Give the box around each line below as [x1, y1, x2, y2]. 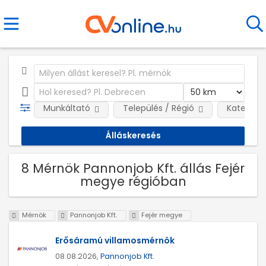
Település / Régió [122, 102, 194, 114]
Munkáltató [43, 102, 90, 114]
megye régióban [80, 172, 186, 190]
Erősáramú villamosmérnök [55, 235, 175, 247]
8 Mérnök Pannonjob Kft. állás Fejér [21, 159, 245, 177]
